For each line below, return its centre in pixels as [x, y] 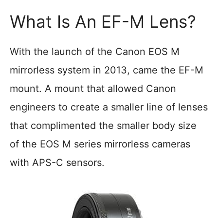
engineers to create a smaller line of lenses [109, 107]
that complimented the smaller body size [103, 126]
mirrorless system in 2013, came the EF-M [107, 70]
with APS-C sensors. [57, 163]
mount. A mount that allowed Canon [93, 89]
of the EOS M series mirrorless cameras [100, 144]
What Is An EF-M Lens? [103, 21]
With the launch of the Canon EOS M [95, 52]
